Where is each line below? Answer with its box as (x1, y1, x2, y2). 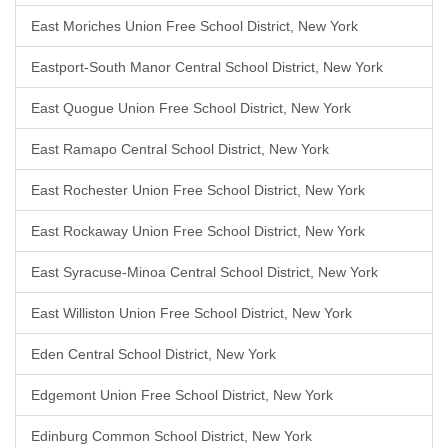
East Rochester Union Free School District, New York (31, 182, 365, 198)
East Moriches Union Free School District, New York (31, 18, 358, 34)
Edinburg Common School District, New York (31, 428, 312, 444)
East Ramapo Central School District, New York (31, 141, 329, 157)
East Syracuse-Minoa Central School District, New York (31, 264, 378, 280)
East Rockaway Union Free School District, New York (31, 223, 365, 239)
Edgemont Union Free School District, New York (31, 387, 333, 403)
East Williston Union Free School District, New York (31, 305, 352, 321)
